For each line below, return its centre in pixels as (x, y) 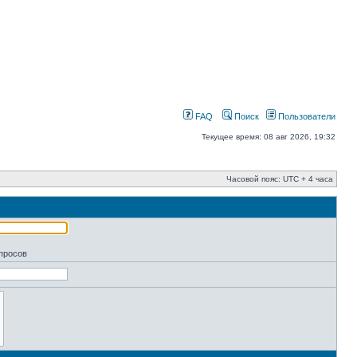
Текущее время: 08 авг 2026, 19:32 (269, 137)
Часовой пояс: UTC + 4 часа (280, 179)
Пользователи (306, 116)
